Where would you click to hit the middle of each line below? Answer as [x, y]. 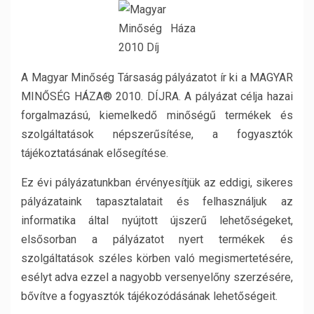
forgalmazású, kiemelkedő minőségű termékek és [157, 115]
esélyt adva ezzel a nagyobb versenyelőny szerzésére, [157, 277]
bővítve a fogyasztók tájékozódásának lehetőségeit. [149, 296]
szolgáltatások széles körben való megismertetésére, [157, 258]
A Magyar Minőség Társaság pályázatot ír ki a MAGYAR [157, 77]
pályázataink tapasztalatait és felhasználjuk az [157, 202]
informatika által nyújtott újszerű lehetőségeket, [157, 220]
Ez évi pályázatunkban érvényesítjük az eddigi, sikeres [157, 183]
